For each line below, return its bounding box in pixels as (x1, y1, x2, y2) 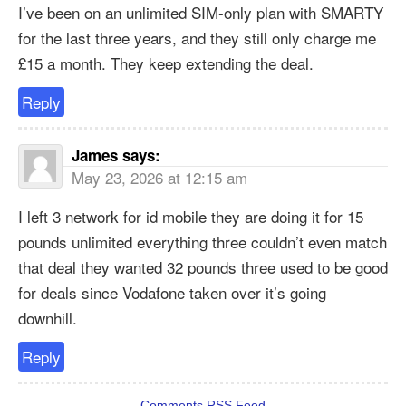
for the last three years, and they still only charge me (18, 25, 376, 49)
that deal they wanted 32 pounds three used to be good (18, 255, 388, 278)
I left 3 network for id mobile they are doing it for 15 (18, 204, 363, 227)
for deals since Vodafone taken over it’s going (18, 280, 326, 304)
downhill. (18, 305, 77, 329)
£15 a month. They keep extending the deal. (18, 51, 314, 74)
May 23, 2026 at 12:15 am (72, 165, 247, 188)
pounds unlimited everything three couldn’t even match (18, 229, 387, 253)
